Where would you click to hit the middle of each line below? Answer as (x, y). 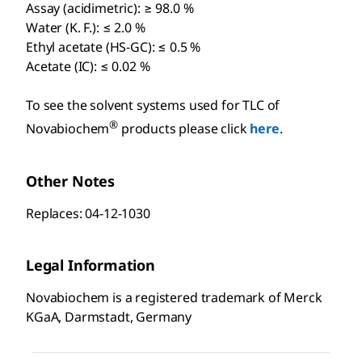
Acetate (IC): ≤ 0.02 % (88, 67)
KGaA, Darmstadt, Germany (109, 316)
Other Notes (71, 181)
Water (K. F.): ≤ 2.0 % (86, 28)
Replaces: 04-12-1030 (88, 213)
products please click (184, 129)
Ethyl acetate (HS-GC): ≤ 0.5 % (114, 47)
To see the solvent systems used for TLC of (153, 105)
